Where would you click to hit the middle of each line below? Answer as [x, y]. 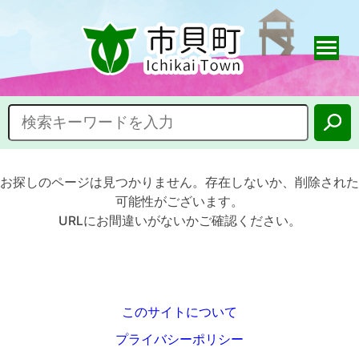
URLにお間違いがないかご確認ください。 [179, 221]
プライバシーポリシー [179, 339]
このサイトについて [179, 312]
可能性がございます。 [179, 202]
